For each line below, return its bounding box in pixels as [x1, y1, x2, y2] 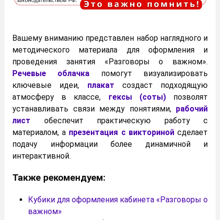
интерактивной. [12, 151, 71, 161]
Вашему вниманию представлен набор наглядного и [12, 33, 208, 43]
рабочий [176, 104, 208, 113]
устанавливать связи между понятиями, [12, 104, 176, 113]
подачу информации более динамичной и [12, 139, 208, 149]
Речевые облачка [12, 68, 90, 78]
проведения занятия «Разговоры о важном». [12, 56, 208, 66]
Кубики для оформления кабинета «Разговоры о [28, 195, 208, 205]
